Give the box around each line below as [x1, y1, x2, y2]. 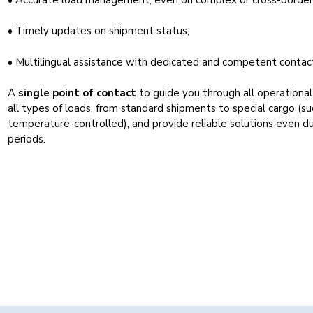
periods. [8, 132, 46, 147]
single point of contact [18, 86, 140, 101]
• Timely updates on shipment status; [8, 24, 190, 38]
